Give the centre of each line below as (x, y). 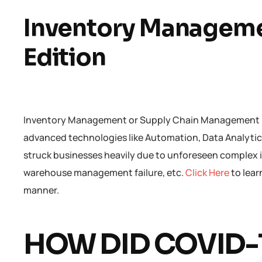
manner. (43, 190)
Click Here (207, 172)
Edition (67, 57)
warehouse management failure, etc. (104, 172)
